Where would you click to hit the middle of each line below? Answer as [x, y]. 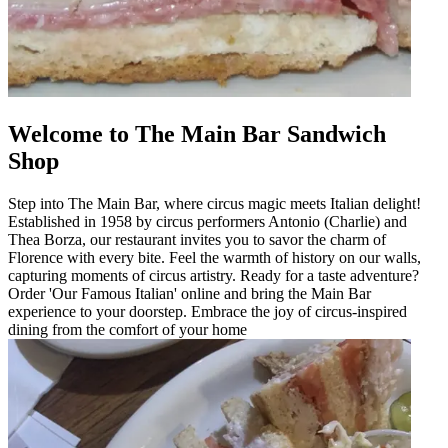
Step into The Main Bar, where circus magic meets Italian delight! [214, 203]
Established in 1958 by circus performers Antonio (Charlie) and [207, 221]
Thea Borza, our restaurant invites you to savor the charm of [197, 239]
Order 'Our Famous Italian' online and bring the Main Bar [189, 293]
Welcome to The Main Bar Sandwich [197, 133]
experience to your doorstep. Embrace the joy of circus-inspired [207, 311]
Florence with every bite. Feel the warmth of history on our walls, [214, 257]
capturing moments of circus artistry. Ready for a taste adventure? [213, 275]
